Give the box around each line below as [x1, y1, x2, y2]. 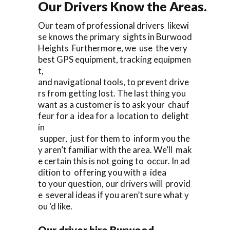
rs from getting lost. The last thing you [38, 87, 187, 99]
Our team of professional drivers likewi [38, 20, 189, 31]
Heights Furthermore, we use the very [38, 42, 189, 53]
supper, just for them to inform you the [38, 132, 190, 144]
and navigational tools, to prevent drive [38, 76, 189, 87]
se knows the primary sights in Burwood [38, 31, 192, 42]
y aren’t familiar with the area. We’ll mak [38, 144, 192, 155]
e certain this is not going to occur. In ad [38, 155, 190, 166]
